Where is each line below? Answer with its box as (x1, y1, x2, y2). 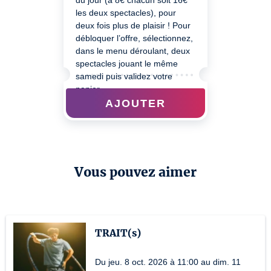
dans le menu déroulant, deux (76, 46, 190, 56)
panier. (76, 84, 102, 94)
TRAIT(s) (95, 227, 141, 239)
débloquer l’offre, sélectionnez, (76, 33, 193, 43)
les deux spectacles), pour (76, 8, 176, 18)
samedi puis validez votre (76, 71, 172, 81)
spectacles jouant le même (76, 59, 178, 68)
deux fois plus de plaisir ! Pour (76, 21, 191, 30)
